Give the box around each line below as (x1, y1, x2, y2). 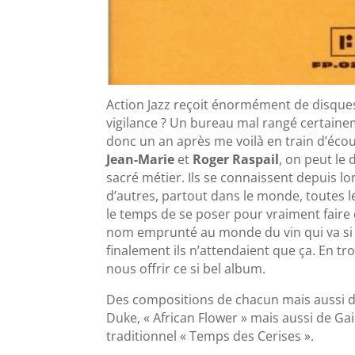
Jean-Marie (106, 151, 178, 169)
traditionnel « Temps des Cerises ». (106, 327, 318, 345)
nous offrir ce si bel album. (106, 260, 269, 278)
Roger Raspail (193, 151, 280, 169)
